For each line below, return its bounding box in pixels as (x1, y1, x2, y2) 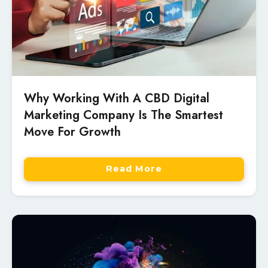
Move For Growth (24, 123, 121, 141)
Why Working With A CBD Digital (24, 89, 209, 107)
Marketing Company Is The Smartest (24, 106, 223, 124)
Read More (106, 163, 162, 175)
